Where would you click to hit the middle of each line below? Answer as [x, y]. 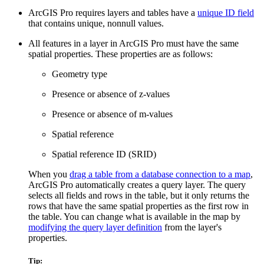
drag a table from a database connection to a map [160, 174]
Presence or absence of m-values [112, 114]
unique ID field [226, 12]
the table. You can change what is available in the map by [134, 216]
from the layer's [192, 227]
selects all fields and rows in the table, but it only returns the [139, 195]
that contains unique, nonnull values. [96, 23]
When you [49, 174]
